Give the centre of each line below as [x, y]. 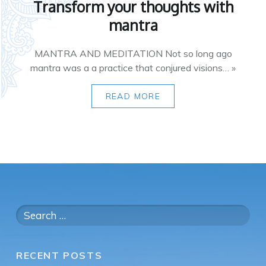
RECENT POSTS [59, 255]
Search [30, 211]
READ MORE [133, 96]
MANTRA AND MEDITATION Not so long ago [133, 54]
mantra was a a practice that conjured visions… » [133, 68]
